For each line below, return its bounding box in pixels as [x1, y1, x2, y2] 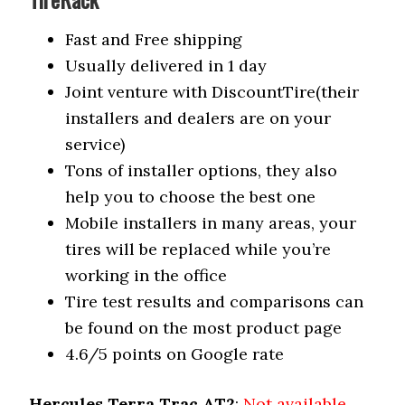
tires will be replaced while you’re [65, 239, 332, 259]
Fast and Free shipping [65, 29, 243, 50]
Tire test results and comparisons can [65, 291, 364, 312]
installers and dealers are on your [65, 108, 332, 128]
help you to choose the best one [65, 186, 316, 207]
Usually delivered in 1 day [65, 55, 268, 76]
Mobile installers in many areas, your [65, 212, 357, 233]
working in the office [65, 265, 228, 286]
